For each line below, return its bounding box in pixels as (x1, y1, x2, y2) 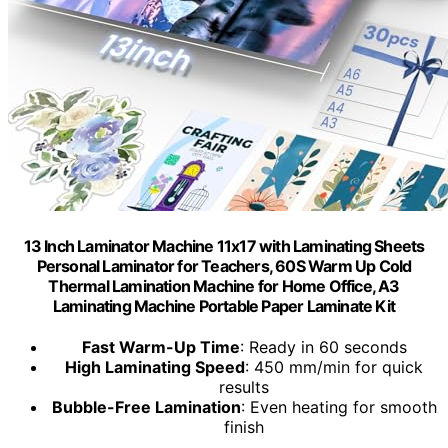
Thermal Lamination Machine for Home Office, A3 (48, 275, 400, 296)
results (219, 377, 269, 398)
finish (224, 417, 264, 438)
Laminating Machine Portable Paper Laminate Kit (52, 295, 396, 316)
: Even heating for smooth (240, 397, 437, 418)
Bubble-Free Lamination (51, 397, 241, 418)
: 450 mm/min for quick (245, 357, 423, 378)
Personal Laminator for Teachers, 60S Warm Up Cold (36, 255, 412, 276)
